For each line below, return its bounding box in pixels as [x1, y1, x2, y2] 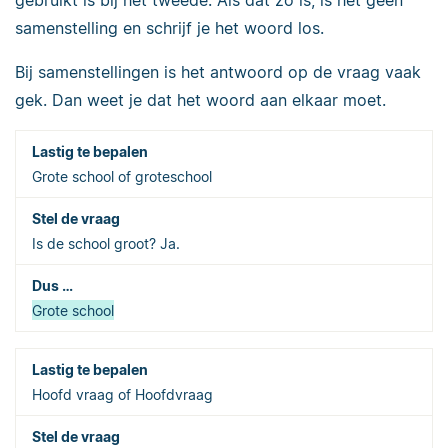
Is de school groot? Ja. [32, 234, 180, 252]
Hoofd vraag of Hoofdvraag [32, 385, 213, 403]
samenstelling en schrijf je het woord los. [15, 17, 324, 38]
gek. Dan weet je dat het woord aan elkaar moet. [15, 89, 386, 110]
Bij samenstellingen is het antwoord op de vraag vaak [15, 61, 421, 82]
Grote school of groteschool [32, 167, 212, 185]
